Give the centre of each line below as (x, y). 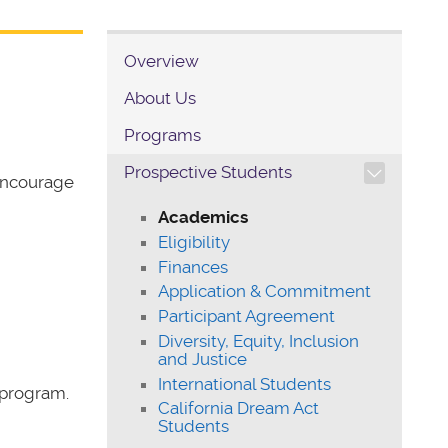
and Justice (203, 358)
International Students (245, 383)
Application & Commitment (265, 291)
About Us (160, 98)
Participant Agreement (247, 316)
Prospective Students (208, 172)
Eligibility (194, 241)
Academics (203, 216)
